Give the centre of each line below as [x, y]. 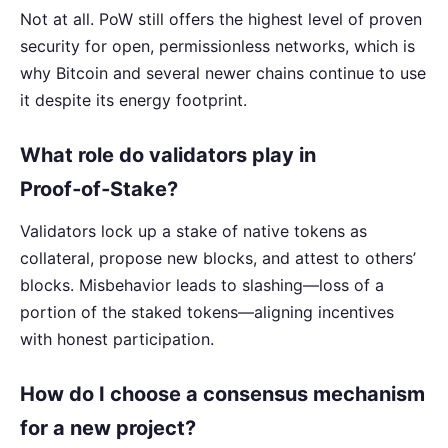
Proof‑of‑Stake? [99, 189]
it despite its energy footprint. [133, 100]
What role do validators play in [168, 155]
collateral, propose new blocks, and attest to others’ [218, 258]
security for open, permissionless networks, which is [217, 46]
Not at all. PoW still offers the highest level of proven [221, 19]
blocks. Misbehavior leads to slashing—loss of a [202, 285]
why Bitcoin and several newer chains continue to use [223, 73]
